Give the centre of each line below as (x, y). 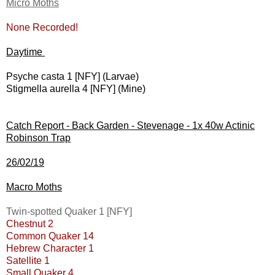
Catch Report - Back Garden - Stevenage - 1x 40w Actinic (130, 126)
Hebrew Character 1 (50, 249)
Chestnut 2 (30, 224)
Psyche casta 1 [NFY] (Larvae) (72, 77)
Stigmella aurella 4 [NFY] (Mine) (77, 89)
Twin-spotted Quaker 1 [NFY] (69, 212)
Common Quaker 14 (50, 236)
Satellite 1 (29, 261)
